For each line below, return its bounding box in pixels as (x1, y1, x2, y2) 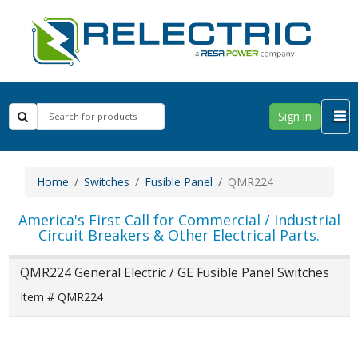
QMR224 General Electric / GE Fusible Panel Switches (19, 265, 329, 282)
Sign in (278, 109, 312, 125)
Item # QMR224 (19, 288, 103, 304)
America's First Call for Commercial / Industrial (18, 209, 340, 229)
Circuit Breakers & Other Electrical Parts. (38, 225, 320, 245)
